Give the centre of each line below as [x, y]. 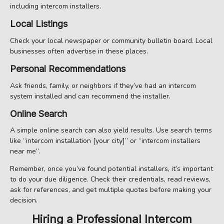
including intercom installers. [55, 6]
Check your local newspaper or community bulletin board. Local [111, 40]
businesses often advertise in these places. [79, 51]
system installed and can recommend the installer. [90, 96]
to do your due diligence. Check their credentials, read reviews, [110, 179]
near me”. [25, 151]
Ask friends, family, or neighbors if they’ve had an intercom [103, 85]
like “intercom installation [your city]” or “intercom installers [105, 141]
